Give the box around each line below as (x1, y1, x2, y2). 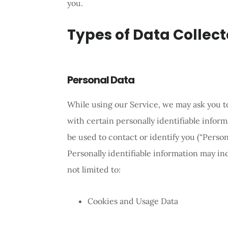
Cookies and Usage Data (88, 195, 178, 206)
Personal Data (67, 72, 134, 87)
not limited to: (67, 164, 121, 175)
